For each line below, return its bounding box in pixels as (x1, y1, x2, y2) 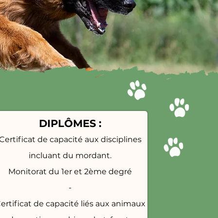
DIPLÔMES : (38, 117, 102, 129)
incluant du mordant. (29, 151, 111, 160)
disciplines (100, 135, 142, 144)
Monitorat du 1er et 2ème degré (8, 167, 132, 176)
